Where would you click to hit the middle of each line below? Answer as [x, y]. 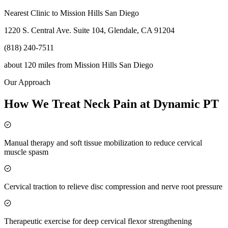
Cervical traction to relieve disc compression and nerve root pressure [113, 186]
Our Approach [27, 82]
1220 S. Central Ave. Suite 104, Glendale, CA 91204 [89, 31]
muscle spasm [26, 152]
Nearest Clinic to [32, 13]
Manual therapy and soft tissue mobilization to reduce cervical [103, 142]
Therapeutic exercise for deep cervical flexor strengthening [98, 221]
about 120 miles [30, 65]
